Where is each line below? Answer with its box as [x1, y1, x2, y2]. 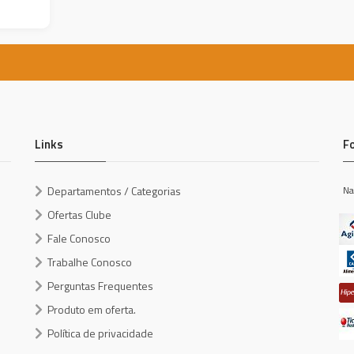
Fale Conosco [47, 230, 111, 247]
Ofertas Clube [47, 206, 111, 223]
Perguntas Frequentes [47, 277, 153, 294]
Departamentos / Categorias [47, 183, 181, 199]
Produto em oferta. [47, 301, 136, 318]
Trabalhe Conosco [47, 254, 132, 270]
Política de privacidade [47, 325, 153, 341]
